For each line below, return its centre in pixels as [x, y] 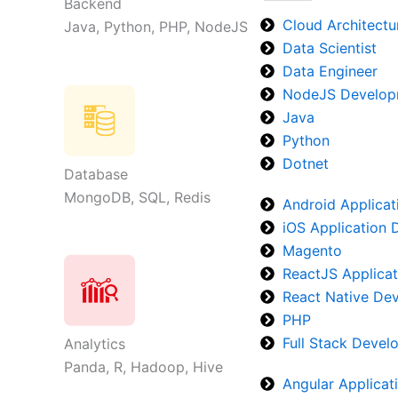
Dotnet [306, 163]
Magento [313, 251]
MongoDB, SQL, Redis [137, 197]
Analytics [95, 344]
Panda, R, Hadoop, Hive [143, 367]
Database [96, 174]
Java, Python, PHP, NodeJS [156, 27]
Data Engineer [330, 71]
